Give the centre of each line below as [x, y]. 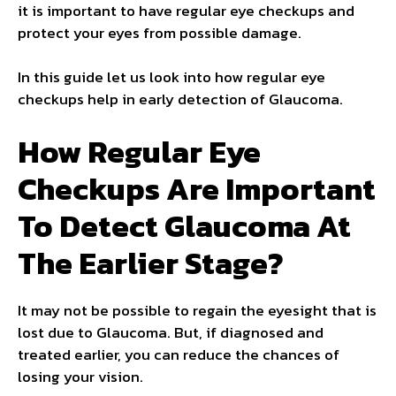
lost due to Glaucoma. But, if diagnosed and [171, 332]
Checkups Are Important [197, 188]
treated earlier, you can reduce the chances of [179, 354]
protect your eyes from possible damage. [160, 32]
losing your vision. [80, 376]
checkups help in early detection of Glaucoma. [180, 99]
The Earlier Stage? [151, 263]
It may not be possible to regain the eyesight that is [197, 310]
